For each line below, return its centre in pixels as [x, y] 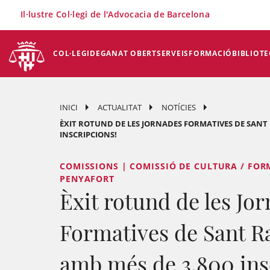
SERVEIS [172, 53]
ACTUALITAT [120, 107]
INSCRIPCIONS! [88, 134]
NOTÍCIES [179, 107]
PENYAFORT [87, 179]
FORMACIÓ [210, 53]
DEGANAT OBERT [123, 53]
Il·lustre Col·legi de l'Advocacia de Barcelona [115, 14]
